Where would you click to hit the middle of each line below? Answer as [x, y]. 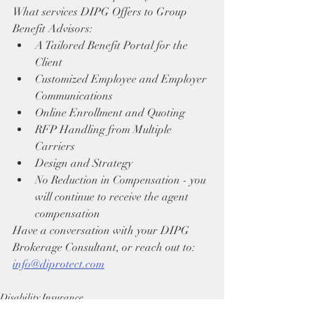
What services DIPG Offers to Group [101, 12]
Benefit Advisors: [53, 29]
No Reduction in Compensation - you [122, 180]
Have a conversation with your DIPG [102, 231]
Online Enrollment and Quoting [110, 113]
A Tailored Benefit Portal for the [113, 46]
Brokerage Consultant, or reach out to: [105, 247]
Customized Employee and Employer [122, 79]
